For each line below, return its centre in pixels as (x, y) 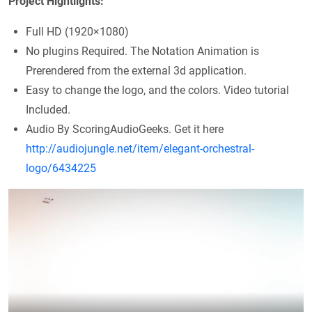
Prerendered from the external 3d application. (136, 71)
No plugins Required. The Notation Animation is (142, 52)
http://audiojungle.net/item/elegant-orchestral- (140, 149)
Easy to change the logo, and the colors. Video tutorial (157, 91)
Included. (48, 110)
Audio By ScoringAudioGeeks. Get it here (125, 130)
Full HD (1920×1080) (77, 32)
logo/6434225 (61, 169)
